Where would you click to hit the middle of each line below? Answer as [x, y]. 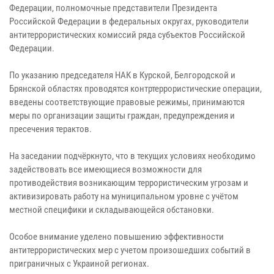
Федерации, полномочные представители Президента [113, 8]
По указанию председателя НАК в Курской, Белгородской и [122, 75]
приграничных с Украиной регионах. [79, 263]
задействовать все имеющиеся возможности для [106, 169]
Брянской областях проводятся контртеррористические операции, [135, 88]
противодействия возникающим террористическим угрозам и [129, 183]
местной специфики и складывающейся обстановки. [112, 209]
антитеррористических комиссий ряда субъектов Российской [127, 35]
